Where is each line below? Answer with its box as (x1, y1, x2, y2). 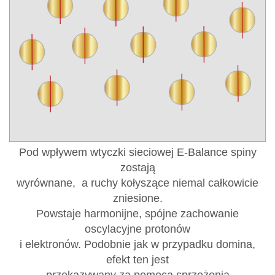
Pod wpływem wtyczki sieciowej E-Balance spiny (18, 145, 257, 158)
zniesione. (112, 192, 163, 204)
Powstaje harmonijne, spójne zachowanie (36, 207, 239, 220)
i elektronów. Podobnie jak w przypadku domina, (20, 238, 255, 250)
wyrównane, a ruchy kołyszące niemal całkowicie (17, 176, 258, 189)
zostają (120, 161, 155, 174)
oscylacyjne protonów (85, 222, 190, 235)
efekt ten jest (106, 253, 169, 266)
